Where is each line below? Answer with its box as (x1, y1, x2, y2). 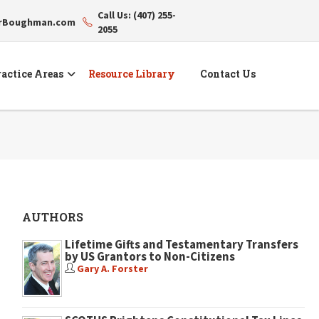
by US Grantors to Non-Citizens (64, 249, 235, 264)
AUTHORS (21, 209, 83, 224)
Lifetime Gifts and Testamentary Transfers (64, 236, 298, 252)
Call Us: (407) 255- (98, 9, 176, 21)
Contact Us (200, 67, 256, 80)
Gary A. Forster (76, 262, 148, 275)
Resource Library (88, 67, 175, 80)
